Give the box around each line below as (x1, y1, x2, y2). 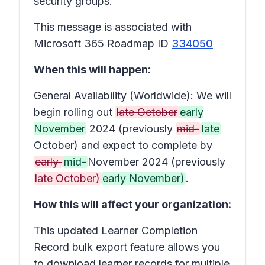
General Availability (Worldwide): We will (34, 89, 231, 102)
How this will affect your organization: (34, 198, 231, 211)
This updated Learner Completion (34, 224, 198, 237)
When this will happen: (34, 63, 151, 76)
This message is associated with (34, 21, 192, 33)
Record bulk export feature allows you (34, 241, 220, 253)
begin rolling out (34, 106, 115, 118)
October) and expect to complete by (34, 139, 212, 151)
